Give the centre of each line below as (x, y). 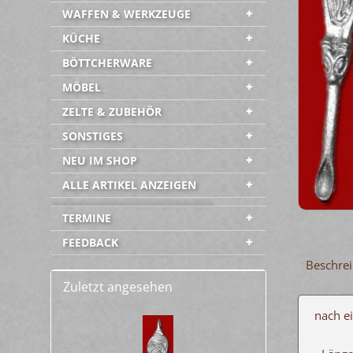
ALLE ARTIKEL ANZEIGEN (129, 185)
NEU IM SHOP (99, 160)
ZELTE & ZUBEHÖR (111, 111)
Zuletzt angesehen (117, 287)
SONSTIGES (92, 136)
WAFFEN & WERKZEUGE (126, 14)
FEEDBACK (90, 242)
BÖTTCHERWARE (107, 63)
